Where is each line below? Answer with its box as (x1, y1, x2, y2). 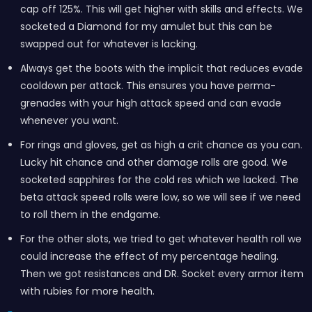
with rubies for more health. (19, 284, 155, 298)
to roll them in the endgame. (19, 208, 164, 221)
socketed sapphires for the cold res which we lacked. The (19, 173, 299, 187)
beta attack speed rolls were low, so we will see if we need (19, 190, 301, 204)
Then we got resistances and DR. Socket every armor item (19, 267, 304, 281)
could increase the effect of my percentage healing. (19, 249, 279, 263)
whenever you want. (19, 114, 118, 127)
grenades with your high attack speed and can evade (19, 96, 281, 110)
